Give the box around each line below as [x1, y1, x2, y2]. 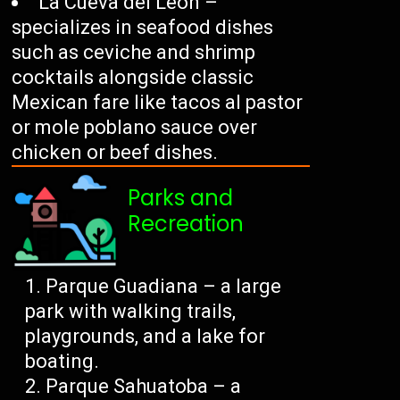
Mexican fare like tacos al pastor [12, 91, 304, 114]
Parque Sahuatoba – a [46, 375, 242, 398]
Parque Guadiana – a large [46, 275, 282, 298]
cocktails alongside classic [12, 66, 254, 89]
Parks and [128, 183, 234, 213]
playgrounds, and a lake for [25, 325, 266, 348]
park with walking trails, [25, 300, 237, 323]
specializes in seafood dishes [12, 16, 274, 39]
